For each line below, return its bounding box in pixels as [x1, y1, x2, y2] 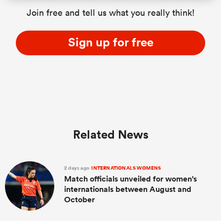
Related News [73, 127, 148, 142]
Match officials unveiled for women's [64, 174, 197, 184]
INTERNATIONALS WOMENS [90, 164, 161, 172]
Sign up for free [68, 35, 153, 50]
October [64, 194, 95, 205]
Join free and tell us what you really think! [26, 7, 195, 19]
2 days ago [64, 164, 91, 172]
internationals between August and [64, 184, 191, 195]
